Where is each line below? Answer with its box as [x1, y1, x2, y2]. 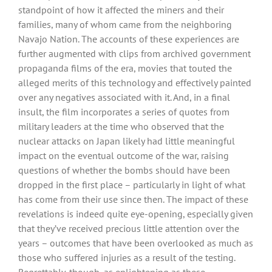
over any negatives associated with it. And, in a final [18, 90, 230, 103]
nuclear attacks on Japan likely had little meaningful [18, 134, 235, 147]
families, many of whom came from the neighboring [18, 18, 232, 30]
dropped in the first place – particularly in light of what [18, 178, 245, 191]
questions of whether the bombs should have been [18, 163, 230, 176]
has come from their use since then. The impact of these [18, 192, 248, 205]
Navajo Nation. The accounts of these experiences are [18, 32, 239, 45]
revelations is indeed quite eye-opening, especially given [18, 207, 253, 220]
